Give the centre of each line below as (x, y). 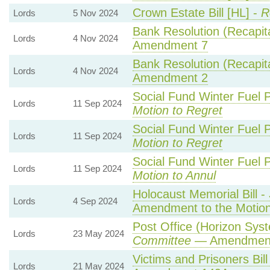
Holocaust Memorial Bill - (200, 194)
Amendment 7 (170, 45)
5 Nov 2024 (95, 13)
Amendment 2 (170, 78)
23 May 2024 (98, 234)
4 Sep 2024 (95, 201)
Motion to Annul (174, 175)
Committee (162, 240)
